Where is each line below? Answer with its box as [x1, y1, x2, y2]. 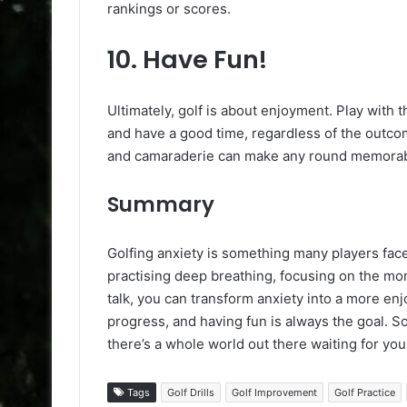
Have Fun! [143, 42, 267, 76]
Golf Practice [334, 385, 395, 399]
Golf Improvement [232, 385, 317, 399]
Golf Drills [167, 385, 214, 399]
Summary [107, 189, 214, 219]
